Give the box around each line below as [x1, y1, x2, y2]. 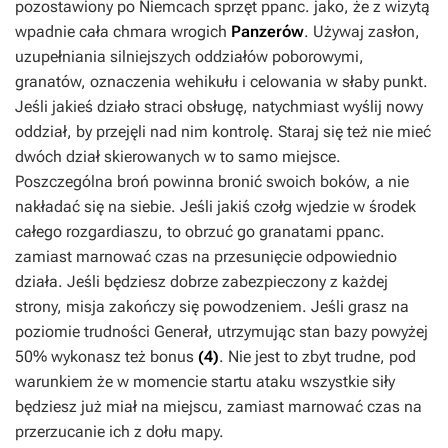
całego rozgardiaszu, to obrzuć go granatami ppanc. [15, 221, 385, 241]
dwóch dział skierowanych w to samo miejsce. [15, 146, 341, 166]
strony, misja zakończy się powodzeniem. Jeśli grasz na [15, 296, 409, 316]
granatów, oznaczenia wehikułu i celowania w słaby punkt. [15, 71, 428, 91]
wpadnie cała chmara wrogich [15, 21, 231, 41]
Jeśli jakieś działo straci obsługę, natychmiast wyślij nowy [15, 96, 423, 116]
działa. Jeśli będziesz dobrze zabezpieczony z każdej [15, 271, 388, 291]
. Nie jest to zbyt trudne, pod [219, 346, 416, 366]
